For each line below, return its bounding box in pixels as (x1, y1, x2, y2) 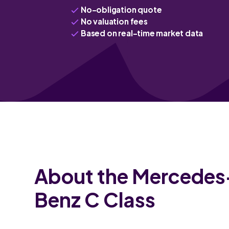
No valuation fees (81, 16, 148, 27)
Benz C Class (34, 187, 156, 213)
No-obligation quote (81, 5, 162, 15)
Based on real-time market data (81, 28, 203, 38)
